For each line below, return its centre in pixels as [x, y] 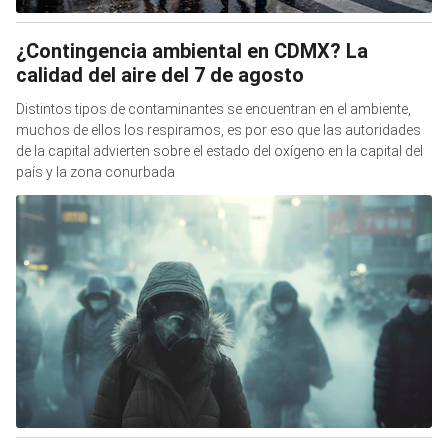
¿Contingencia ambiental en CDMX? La [192, 50]
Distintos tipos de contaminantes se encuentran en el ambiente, [213, 108]
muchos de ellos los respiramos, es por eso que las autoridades [218, 129]
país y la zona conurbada [95, 171]
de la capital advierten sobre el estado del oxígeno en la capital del [219, 150]
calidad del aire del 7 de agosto [160, 74]
